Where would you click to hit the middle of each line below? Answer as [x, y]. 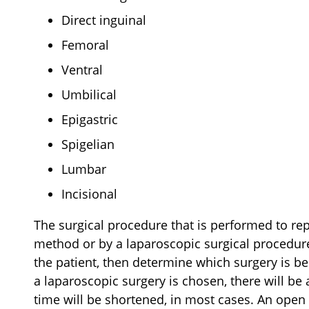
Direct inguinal [106, 20]
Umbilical [89, 94]
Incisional [89, 193]
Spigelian [88, 144]
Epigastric [90, 119]
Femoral [85, 44]
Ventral [82, 69]
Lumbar [84, 169]
